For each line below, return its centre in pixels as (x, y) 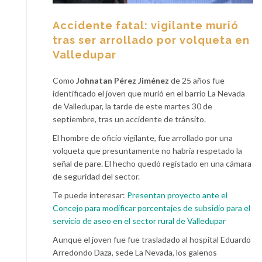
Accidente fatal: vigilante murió (146, 26)
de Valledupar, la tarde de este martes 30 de (132, 106)
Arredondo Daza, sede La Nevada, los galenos (135, 253)
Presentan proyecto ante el (177, 195)
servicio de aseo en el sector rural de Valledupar (139, 221)
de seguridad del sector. (96, 177)
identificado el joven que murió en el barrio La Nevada (149, 94)
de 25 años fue (198, 81)
